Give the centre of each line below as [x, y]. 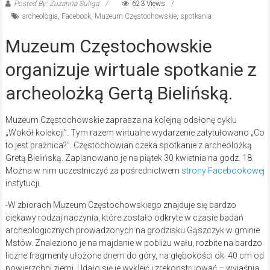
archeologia [40, 17]
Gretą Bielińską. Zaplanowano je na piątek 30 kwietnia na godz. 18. [129, 158]
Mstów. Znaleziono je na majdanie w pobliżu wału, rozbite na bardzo [133, 243]
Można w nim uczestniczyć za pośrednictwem [93, 171]
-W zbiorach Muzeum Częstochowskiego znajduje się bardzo [121, 205]
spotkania [196, 17]
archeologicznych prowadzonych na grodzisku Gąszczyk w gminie [132, 231]
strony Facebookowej [223, 171]
